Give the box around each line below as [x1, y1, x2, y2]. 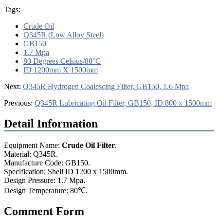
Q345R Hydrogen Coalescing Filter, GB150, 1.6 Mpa [23, 82, 189, 91]
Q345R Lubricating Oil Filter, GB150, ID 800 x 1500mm [35, 98, 212, 107]
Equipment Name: [4, 141, 62, 149]
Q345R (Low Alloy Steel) [23, 30, 104, 39]
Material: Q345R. [4, 149, 58, 158]
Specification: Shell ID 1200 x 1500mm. [4, 167, 128, 176]
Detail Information [4, 117, 98, 130]
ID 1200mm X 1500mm [23, 65, 98, 74]
